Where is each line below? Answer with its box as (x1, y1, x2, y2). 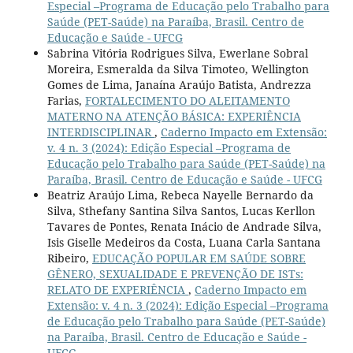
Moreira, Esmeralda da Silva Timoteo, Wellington (46, 61, 309, 76)
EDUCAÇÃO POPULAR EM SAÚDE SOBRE (91, 250, 306, 266)
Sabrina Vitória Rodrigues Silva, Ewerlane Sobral (46, 45, 308, 61)
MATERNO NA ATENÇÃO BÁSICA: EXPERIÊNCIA (46, 108, 301, 124)
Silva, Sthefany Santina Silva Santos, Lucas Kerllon (46, 203, 315, 218)
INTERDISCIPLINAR (46, 124, 154, 139)
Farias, (46, 92, 85, 108)
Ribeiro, (46, 250, 92, 266)
